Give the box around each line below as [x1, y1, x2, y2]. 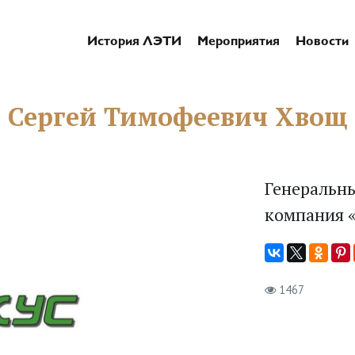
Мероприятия [197, 36, 280, 49]
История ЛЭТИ [87, 36, 181, 49]
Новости [296, 36, 349, 49]
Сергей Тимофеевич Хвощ [7, 100, 348, 134]
